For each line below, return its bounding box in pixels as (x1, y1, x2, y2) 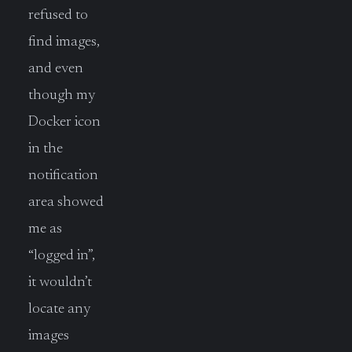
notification (28, 167, 98, 183)
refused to (28, 7, 88, 23)
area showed (28, 194, 104, 210)
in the (28, 141, 63, 156)
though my (28, 87, 96, 103)
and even (28, 60, 83, 76)
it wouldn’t (28, 274, 92, 290)
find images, (28, 34, 100, 49)
